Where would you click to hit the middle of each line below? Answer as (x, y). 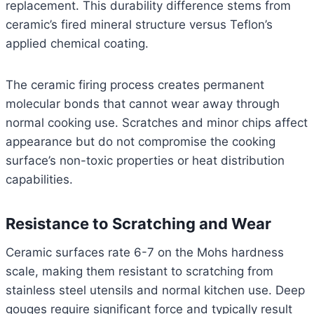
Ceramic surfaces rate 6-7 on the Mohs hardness (145, 253)
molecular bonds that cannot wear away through (143, 104)
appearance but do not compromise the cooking (141, 142)
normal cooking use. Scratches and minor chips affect (157, 123)
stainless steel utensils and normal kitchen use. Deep (155, 291)
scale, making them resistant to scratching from (139, 272)
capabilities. (39, 180)
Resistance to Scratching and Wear (138, 224)
